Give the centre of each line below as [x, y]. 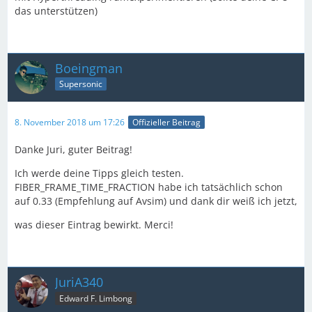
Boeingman [89, 68]
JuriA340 [79, 282]
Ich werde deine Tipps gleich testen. [99, 173]
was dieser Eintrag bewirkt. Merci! [94, 224]
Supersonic [81, 84]
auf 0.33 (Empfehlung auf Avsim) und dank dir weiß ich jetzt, [156, 201]
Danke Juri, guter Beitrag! [73, 149]
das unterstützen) [56, 10]
